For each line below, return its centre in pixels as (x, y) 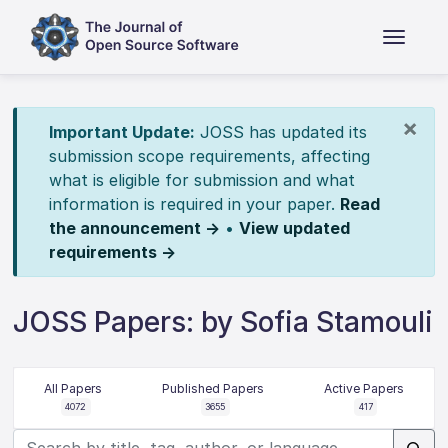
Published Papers (212, 388)
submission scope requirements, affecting (209, 156)
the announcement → (134, 228)
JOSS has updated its (280, 132)
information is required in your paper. (194, 204)
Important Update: (121, 132)
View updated (294, 228)
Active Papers (363, 388)
